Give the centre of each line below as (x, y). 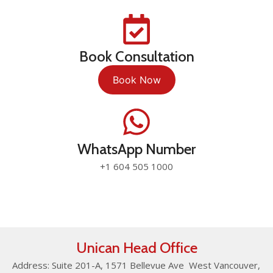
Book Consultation (136, 56)
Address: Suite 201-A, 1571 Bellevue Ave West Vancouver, (136, 265)
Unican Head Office (136, 248)
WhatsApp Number (136, 149)
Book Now (136, 80)
